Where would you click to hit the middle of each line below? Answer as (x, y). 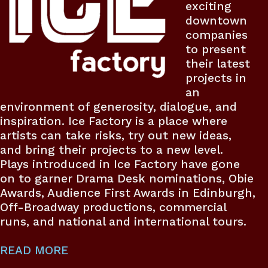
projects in (216, 78)
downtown (216, 20)
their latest (217, 63)
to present (215, 49)
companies (216, 35)
